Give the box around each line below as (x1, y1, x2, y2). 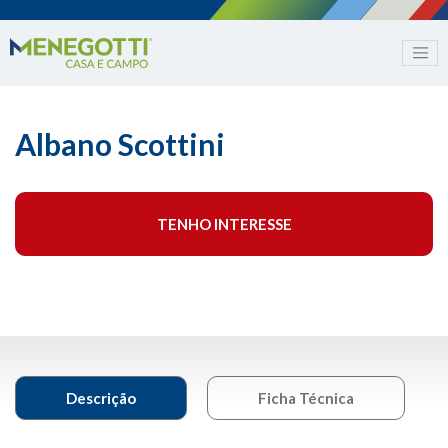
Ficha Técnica (258, 389, 354, 408)
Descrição (66, 389, 136, 408)
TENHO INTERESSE (156, 215, 292, 234)
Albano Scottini (15, 126, 225, 163)
